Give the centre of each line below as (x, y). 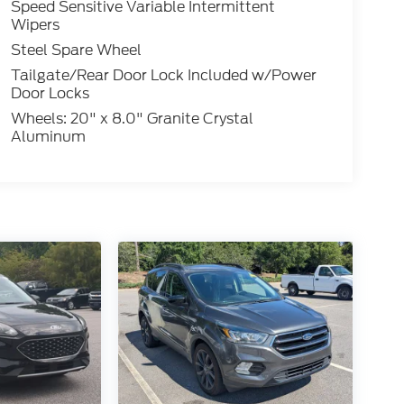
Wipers (35, 25)
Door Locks (50, 94)
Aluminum (48, 137)
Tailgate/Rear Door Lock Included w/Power (163, 76)
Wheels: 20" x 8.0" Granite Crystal (132, 119)
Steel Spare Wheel (76, 50)
